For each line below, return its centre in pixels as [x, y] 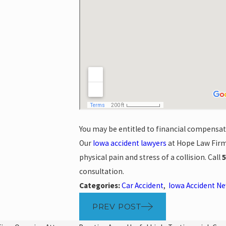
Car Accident [142, 186]
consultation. [101, 172]
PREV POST [117, 207]
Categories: [100, 186]
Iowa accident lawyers [129, 143]
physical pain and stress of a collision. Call [150, 157]
